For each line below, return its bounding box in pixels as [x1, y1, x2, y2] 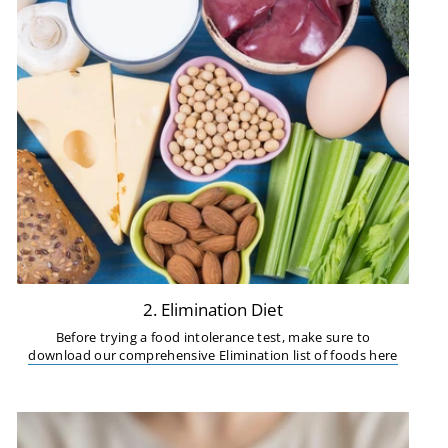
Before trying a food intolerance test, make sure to [55, 328, 371, 347]
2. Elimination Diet [143, 297, 283, 322]
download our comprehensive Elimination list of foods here [28, 346, 398, 365]
